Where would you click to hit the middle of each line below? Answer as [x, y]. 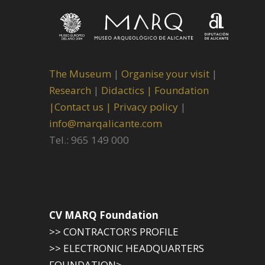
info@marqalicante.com [106, 123]
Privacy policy [147, 106]
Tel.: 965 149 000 [89, 140]
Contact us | [83, 106]
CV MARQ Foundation [104, 215]
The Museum [80, 73]
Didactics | [128, 90]
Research [70, 90]
